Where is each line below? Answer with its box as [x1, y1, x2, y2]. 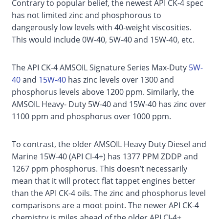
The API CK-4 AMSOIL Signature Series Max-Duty [12, 62, 189, 73]
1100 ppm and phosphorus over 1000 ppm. [12, 111, 171, 122]
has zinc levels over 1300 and [66, 74, 174, 86]
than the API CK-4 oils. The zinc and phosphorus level [12, 188, 206, 199]
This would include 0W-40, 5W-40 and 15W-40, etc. [12, 34, 195, 45]
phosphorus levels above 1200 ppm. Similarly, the [12, 87, 194, 98]
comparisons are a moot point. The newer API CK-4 [12, 200, 199, 211]
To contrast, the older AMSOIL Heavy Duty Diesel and [12, 139, 206, 150]
